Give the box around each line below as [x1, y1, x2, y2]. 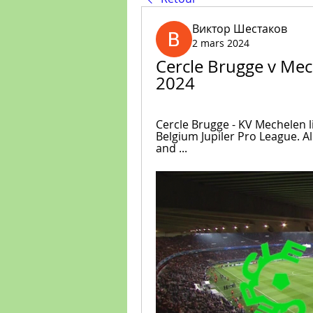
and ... [156, 140, 187, 156]
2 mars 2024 [192, 36, 249, 50]
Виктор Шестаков [192, 21, 287, 36]
